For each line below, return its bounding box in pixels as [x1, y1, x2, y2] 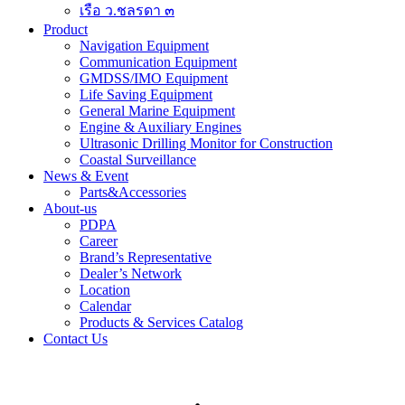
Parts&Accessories [80, 184, 186, 201]
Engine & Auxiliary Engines [80, 119, 241, 136]
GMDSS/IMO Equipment [80, 71, 228, 87]
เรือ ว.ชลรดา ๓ [80, 3, 174, 19]
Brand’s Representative [80, 250, 212, 266]
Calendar [80, 298, 131, 315]
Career [80, 233, 118, 250]
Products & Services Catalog [80, 315, 243, 331]
